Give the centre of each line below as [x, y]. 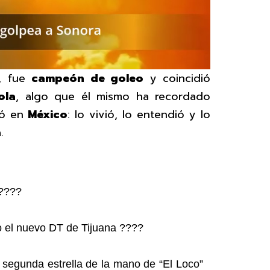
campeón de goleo [87, 79]
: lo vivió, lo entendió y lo [139, 115]
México [48, 115]
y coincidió [177, 79]
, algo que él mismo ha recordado [113, 97]
